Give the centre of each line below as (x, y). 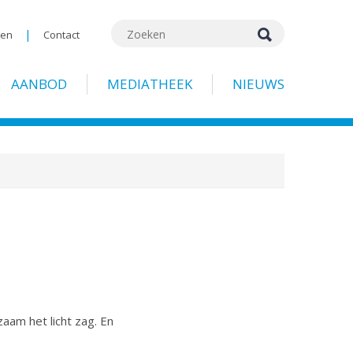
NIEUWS (258, 84)
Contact (61, 35)
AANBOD (39, 84)
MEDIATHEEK (150, 84)
